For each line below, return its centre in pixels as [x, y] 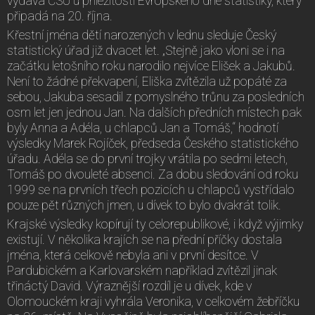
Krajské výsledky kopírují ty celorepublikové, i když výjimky [155, 224]
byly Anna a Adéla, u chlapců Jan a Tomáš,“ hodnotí [143, 128]
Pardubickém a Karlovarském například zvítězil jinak [142, 270]
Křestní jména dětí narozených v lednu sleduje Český [142, 35]
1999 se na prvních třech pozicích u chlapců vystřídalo [151, 189]
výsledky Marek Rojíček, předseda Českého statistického [153, 143]
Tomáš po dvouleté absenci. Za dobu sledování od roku [153, 174]
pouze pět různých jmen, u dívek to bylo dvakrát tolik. [144, 205]
